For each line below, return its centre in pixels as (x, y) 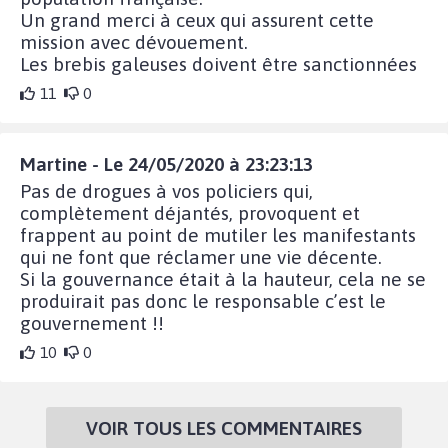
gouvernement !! (92, 322)
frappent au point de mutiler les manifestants (218, 234)
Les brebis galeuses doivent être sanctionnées (218, 63)
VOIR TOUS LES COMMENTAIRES (224, 427)
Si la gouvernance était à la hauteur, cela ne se (223, 278)
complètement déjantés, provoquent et (190, 212)
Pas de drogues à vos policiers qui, (166, 190)
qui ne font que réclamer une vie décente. (201, 256)
